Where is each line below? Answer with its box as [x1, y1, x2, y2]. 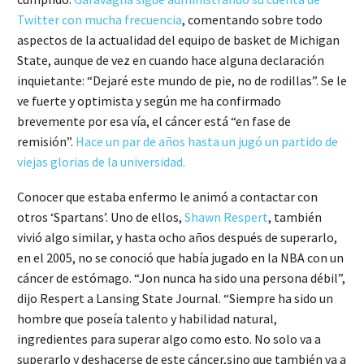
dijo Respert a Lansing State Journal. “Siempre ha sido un [17, 289, 333, 306]
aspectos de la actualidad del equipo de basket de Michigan [17, 32, 340, 49]
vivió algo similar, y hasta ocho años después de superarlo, [17, 228, 337, 245]
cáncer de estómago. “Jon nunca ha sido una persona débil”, [17, 269, 345, 286]
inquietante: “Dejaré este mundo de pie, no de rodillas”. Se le [17, 72, 347, 89]
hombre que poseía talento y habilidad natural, [17, 310, 277, 327]
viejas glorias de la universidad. [17, 154, 185, 171]
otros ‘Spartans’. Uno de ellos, [17, 208, 184, 225]
